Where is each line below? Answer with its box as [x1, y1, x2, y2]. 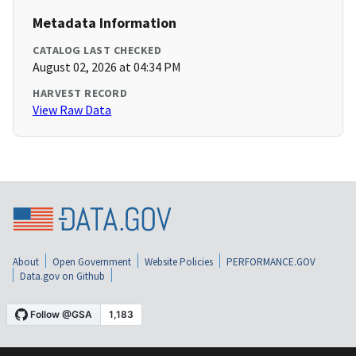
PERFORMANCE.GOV [226, 254, 315, 269]
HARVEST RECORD [33, 86, 127, 101]
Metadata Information [33, 14, 176, 33]
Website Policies [145, 254, 213, 269]
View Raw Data [33, 102, 111, 118]
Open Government [52, 254, 131, 269]
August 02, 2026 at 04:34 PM [33, 59, 181, 75]
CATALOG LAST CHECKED [33, 43, 161, 58]
